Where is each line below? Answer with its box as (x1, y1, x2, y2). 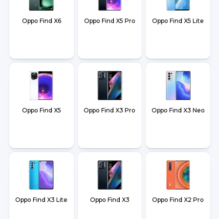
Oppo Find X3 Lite (15, 196, 68, 204)
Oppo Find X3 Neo (151, 107, 205, 114)
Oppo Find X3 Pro (84, 107, 136, 114)
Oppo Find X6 (22, 17, 61, 25)
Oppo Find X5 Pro (84, 17, 135, 25)
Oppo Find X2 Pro (152, 196, 204, 204)
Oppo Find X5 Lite (152, 17, 204, 25)
